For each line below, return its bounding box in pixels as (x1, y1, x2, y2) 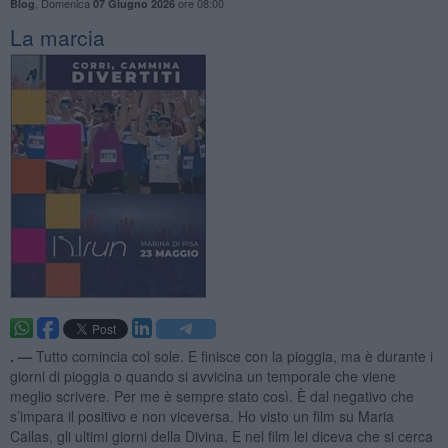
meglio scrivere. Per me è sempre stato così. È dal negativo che (9, 385, 414, 406)
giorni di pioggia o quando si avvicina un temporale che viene (9, 365, 396, 386)
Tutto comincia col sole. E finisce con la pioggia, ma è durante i (35, 345, 433, 366)
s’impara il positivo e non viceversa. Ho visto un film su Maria (9, 405, 394, 426)
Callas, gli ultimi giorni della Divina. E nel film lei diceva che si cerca (9, 425, 433, 446)
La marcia (9, 21, 105, 52)
